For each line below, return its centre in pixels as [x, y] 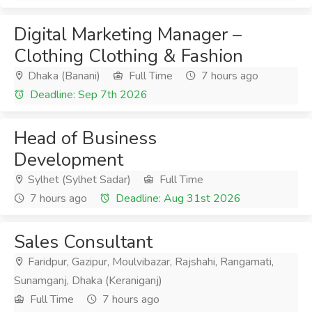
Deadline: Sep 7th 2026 [87, 95]
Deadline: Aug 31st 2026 [177, 198]
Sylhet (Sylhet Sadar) [78, 180]
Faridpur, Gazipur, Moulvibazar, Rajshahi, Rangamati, [149, 262]
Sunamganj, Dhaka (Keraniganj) [88, 281]
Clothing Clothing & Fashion [128, 56]
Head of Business [85, 138]
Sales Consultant [83, 242]
